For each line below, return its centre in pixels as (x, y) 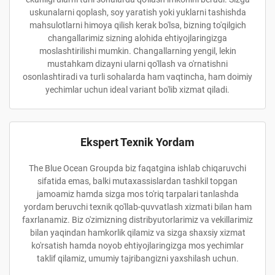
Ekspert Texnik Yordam (137, 142)
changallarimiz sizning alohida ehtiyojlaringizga (137, 38)
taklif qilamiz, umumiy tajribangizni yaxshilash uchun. (137, 258)
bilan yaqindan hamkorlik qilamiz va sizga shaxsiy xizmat (137, 233)
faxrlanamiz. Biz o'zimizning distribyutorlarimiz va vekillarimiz (137, 220)
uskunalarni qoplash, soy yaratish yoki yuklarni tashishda (137, 12)
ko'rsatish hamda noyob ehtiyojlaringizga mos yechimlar (137, 246)
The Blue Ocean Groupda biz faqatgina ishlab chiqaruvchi (137, 168)
